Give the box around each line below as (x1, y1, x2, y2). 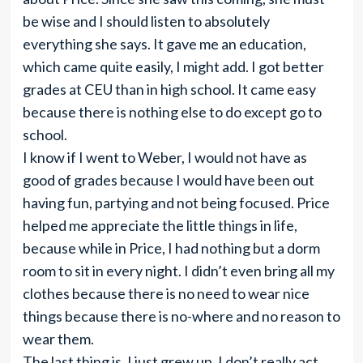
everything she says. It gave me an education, (22, 35, 306, 53)
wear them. (22, 330, 94, 348)
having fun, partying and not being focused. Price (22, 194, 330, 211)
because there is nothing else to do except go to (22, 103, 322, 121)
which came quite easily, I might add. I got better (22, 58, 324, 75)
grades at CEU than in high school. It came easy (22, 80, 316, 98)
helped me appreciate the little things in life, (22, 216, 297, 234)
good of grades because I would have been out (22, 171, 314, 189)
